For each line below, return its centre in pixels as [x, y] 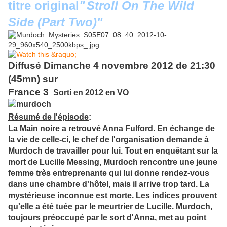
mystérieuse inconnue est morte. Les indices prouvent [112, 196]
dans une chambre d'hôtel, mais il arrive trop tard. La [109, 184]
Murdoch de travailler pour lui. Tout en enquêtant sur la [113, 151]
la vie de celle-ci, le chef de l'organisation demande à [108, 140]
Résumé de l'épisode [48, 117]
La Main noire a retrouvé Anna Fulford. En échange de [111, 129]
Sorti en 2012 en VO [91, 93]
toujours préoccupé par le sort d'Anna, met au [96, 218]
